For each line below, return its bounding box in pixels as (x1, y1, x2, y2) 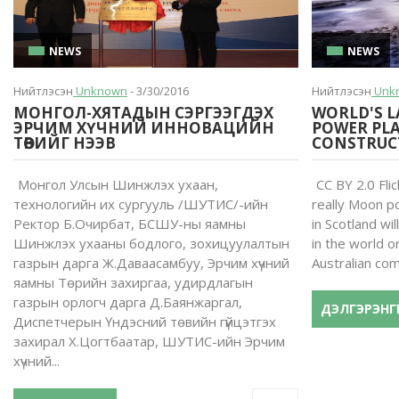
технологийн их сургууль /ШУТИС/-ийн (13, 195, 268, 213)
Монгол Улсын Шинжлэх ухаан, (18, 175, 218, 193)
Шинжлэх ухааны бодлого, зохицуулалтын (13, 234, 289, 252)
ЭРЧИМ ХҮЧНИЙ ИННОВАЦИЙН (13, 118, 274, 138)
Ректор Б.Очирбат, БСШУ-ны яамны (13, 215, 246, 232)
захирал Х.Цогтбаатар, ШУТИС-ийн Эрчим (13, 332, 285, 350)
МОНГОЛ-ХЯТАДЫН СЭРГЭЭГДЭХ (13, 102, 273, 123)
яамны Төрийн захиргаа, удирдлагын (13, 273, 253, 291)
